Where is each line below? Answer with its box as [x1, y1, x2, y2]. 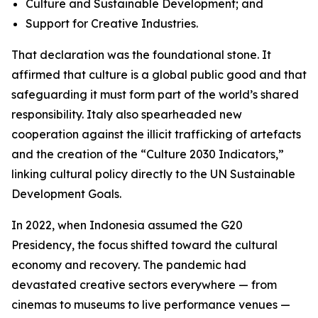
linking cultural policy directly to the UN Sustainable [11, 167, 295, 181]
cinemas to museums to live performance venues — [11, 297, 290, 312]
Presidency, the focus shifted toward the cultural [11, 238, 278, 252]
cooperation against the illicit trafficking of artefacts [11, 127, 301, 141]
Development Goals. [11, 187, 121, 201]
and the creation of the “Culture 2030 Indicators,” [11, 147, 284, 161]
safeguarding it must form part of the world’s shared [11, 87, 299, 102]
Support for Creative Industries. [26, 16, 198, 31]
